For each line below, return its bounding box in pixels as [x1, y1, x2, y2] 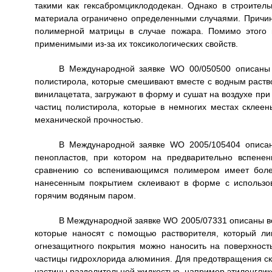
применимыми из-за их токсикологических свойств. [34, 39, 238, 49]
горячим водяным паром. [34, 191, 136, 201]
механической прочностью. [34, 115, 143, 125]
